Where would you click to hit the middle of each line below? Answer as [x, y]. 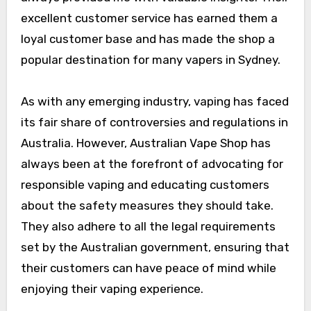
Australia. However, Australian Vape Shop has [145, 143]
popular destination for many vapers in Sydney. [150, 60]
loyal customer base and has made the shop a [148, 39]
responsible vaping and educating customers [145, 185]
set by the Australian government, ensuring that [155, 247]
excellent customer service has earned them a [149, 18]
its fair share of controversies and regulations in [154, 123]
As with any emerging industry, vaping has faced [154, 102]
